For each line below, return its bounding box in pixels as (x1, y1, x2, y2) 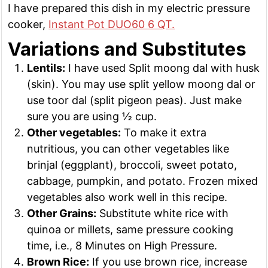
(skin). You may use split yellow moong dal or (27, 77, 256, 90)
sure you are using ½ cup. (27, 109, 157, 123)
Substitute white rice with (96, 206, 229, 220)
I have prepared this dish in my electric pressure (8, 1, 251, 14)
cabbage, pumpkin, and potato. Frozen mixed (27, 174, 258, 187)
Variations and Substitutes (8, 37, 247, 60)
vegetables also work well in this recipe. (27, 190, 228, 203)
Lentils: (27, 61, 66, 74)
